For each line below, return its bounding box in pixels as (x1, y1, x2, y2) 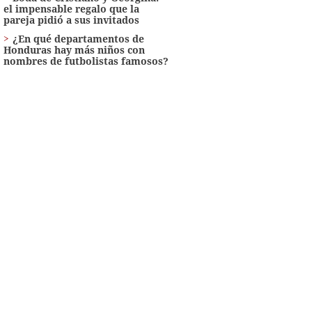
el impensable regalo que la (3, 1, 139, 15)
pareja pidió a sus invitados (3, 13, 139, 26)
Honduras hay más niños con (3, 42, 145, 56)
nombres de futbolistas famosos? (3, 54, 169, 68)
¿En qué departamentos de (12, 31, 144, 45)
